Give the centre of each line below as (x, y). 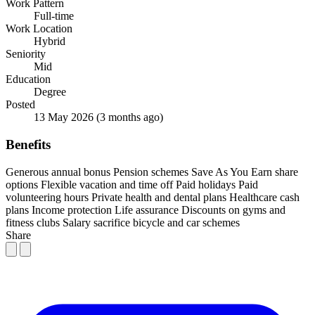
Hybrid (50, 41)
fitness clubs (33, 222)
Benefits (28, 144)
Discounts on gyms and (233, 210)
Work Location (39, 29)
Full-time (54, 16)
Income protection (72, 210)
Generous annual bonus (58, 172)
